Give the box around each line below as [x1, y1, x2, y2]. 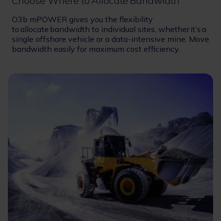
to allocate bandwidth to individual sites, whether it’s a [12, 24, 206, 35]
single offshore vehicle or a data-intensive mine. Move [12, 34, 209, 44]
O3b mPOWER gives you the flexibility [12, 14, 153, 25]
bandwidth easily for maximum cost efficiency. [12, 44, 180, 54]
